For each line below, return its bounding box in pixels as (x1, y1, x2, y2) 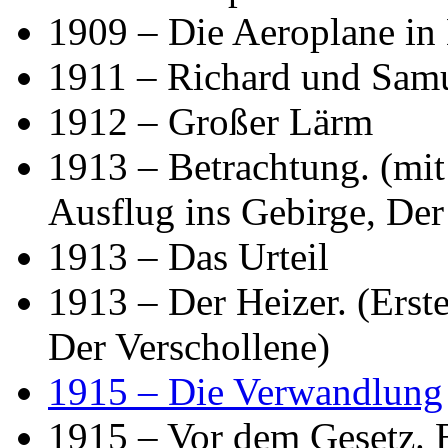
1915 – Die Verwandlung (48, 369, 443, 413)
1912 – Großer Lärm (48, 99, 373, 143)
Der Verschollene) (48, 324, 330, 368)
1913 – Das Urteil (48, 234, 329, 278)
